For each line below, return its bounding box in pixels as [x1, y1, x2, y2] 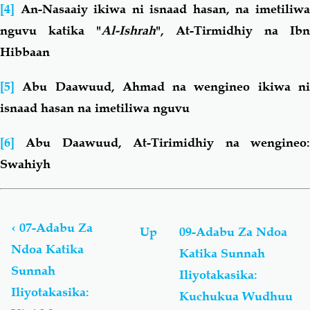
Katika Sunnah [179, 246, 265, 262]
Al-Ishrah [101, 23, 156, 39]
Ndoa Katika [11, 241, 84, 257]
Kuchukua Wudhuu [179, 289, 293, 304]
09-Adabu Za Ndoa [179, 224, 287, 240]
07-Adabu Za [16, 219, 93, 235]
